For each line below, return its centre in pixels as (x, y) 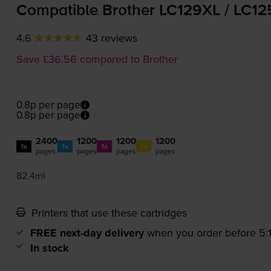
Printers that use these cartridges (107, 213)
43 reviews (111, 38)
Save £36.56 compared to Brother (97, 59)
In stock (49, 248)
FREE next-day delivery (87, 233)
